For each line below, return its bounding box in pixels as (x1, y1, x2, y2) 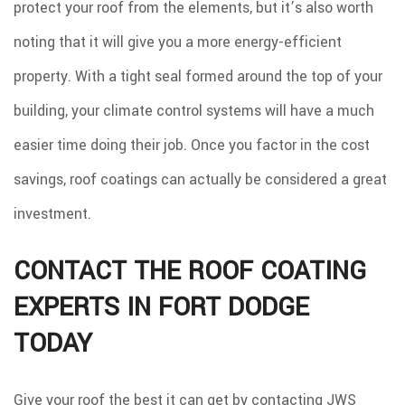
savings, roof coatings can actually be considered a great (14, 169, 387, 191)
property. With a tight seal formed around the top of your (14, 66, 382, 88)
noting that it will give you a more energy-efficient (14, 32, 342, 53)
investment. (14, 203, 91, 225)
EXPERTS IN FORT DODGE (14, 289, 309, 326)
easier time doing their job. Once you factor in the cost (14, 135, 370, 156)
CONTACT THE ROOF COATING (14, 253, 366, 290)
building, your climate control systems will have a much (14, 100, 374, 122)
